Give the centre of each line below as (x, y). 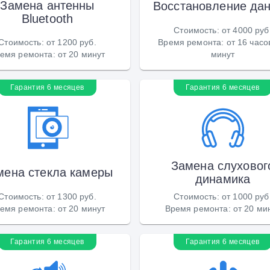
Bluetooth (47, 18)
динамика (223, 179)
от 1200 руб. (71, 42)
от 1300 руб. (71, 196)
